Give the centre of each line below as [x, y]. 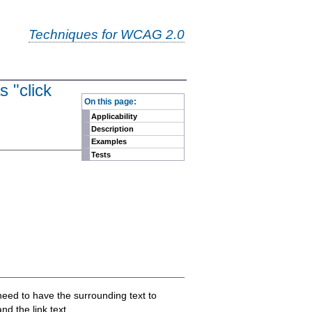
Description [113, 128]
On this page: [110, 101]
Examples [109, 142]
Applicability [115, 116]
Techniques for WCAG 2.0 [106, 34]
